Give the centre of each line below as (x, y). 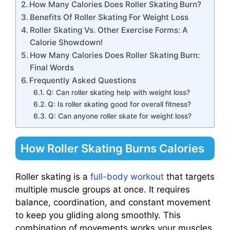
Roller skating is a (53, 177)
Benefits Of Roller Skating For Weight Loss (109, 17)
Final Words (52, 68)
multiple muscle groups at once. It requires (103, 190)
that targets (189, 177)
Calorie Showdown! (67, 43)
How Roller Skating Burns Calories (112, 149)
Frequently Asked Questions (83, 81)
